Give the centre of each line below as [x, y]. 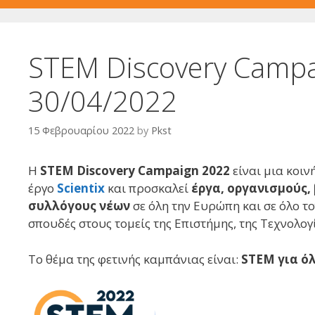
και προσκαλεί [149, 188]
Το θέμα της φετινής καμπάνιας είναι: [135, 259]
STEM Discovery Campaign [120, 171]
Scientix [81, 188]
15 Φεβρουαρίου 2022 [81, 131]
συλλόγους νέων [79, 206]
